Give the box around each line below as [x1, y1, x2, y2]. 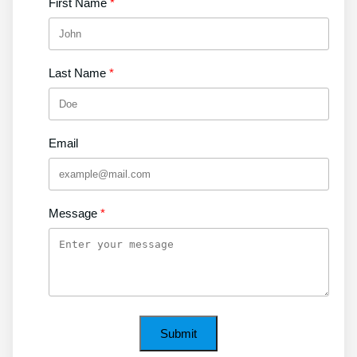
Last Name [49, 66, 106, 80]
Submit [160, 327, 197, 340]
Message [49, 206, 97, 220]
